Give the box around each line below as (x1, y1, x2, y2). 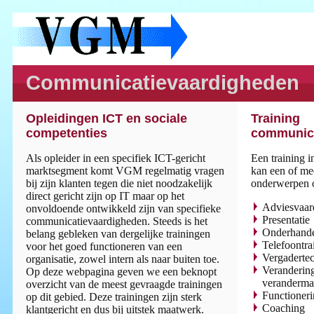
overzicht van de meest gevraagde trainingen (25, 278, 222, 291)
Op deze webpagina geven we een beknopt (25, 266, 217, 278)
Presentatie (261, 214, 310, 226)
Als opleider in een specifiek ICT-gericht (25, 152, 205, 165)
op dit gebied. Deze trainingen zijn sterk (25, 291, 202, 303)
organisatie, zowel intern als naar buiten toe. (25, 253, 219, 266)
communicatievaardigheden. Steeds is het (25, 215, 207, 228)
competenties (25, 126, 107, 141)
